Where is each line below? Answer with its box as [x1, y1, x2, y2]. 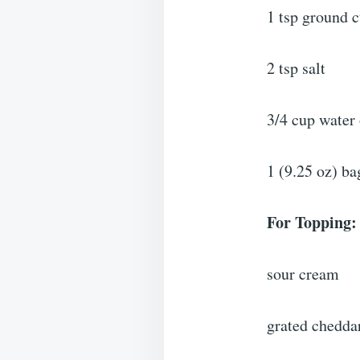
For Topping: [267, 211, 357, 235]
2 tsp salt [267, 57, 325, 80]
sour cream [267, 263, 339, 285]
